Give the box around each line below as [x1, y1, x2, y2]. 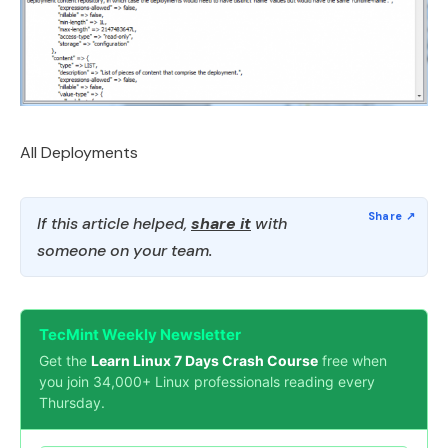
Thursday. [39, 394, 105, 412]
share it [191, 213, 251, 235]
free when [318, 352, 387, 370]
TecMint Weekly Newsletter [39, 325, 241, 345]
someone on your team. [37, 240, 212, 262]
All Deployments [20, 142, 138, 164]
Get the [39, 352, 91, 370]
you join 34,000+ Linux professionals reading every [39, 373, 375, 391]
